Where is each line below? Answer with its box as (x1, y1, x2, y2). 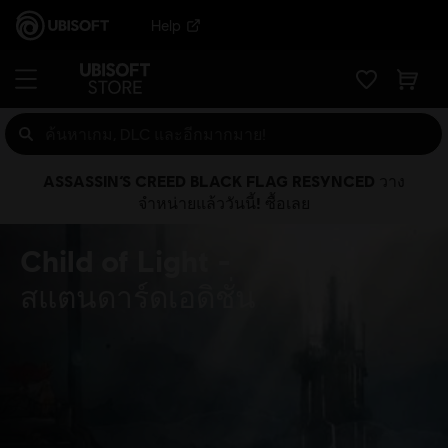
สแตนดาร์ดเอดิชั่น (20, 278, 256, 314)
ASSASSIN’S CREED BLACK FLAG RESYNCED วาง (43, 171, 405, 190)
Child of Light (20, 242, 217, 278)
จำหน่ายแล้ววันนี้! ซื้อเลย (138, 193, 310, 212)
